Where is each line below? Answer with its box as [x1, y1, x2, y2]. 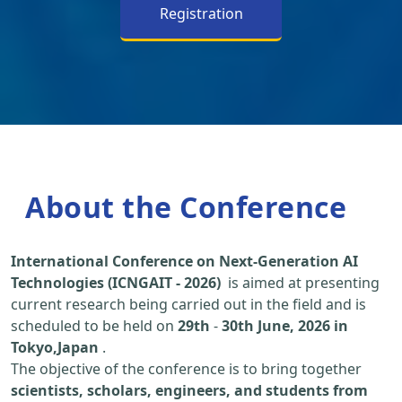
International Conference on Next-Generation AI [11, 251, 358, 272]
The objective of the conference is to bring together [11, 359, 362, 380]
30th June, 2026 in [222, 316, 348, 336]
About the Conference [25, 188, 346, 227]
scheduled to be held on [11, 316, 178, 336]
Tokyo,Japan [11, 337, 99, 358]
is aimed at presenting [221, 273, 380, 293]
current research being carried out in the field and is [11, 294, 366, 315]
